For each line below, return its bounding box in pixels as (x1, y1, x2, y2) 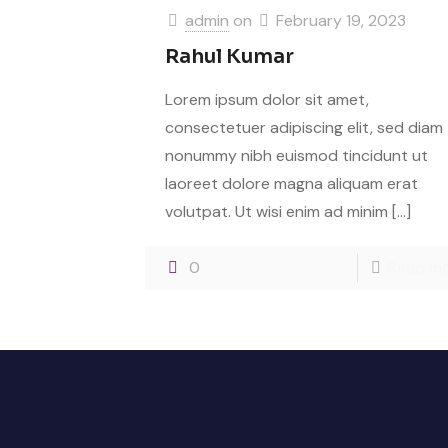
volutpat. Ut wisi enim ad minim (164, 201, 388, 222)
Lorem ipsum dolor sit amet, (164, 89, 369, 110)
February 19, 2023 (275, 10, 406, 31)
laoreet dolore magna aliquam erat (164, 173, 418, 194)
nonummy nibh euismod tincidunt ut (164, 145, 428, 166)
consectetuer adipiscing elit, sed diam (164, 117, 443, 138)
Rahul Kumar (164, 44, 294, 69)
